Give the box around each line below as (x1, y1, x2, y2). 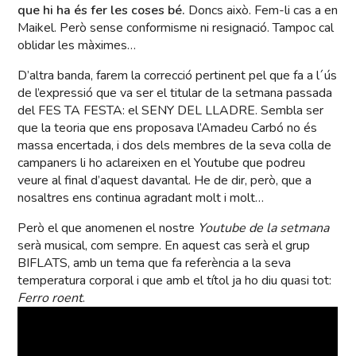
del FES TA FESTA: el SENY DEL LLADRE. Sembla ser (17, 102, 324, 120)
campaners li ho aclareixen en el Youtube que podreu (17, 154, 306, 172)
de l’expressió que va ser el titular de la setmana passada (17, 84, 333, 103)
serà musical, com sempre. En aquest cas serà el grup (17, 237, 311, 255)
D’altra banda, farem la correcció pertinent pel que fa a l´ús (17, 67, 338, 85)
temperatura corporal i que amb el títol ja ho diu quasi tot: (17, 272, 332, 290)
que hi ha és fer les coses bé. (17, 2, 189, 20)
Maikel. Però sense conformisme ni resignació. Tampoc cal (17, 19, 335, 37)
